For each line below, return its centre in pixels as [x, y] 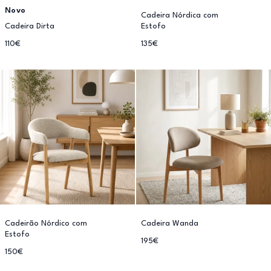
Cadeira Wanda [170, 224]
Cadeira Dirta [30, 26]
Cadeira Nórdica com [180, 15]
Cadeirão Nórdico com [46, 224]
